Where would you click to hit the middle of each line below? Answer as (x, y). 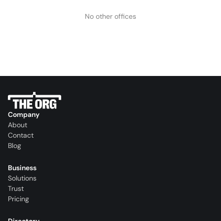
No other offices (110, 16)
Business (22, 168)
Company (24, 115)
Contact (21, 135)
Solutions (22, 178)
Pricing (18, 199)
